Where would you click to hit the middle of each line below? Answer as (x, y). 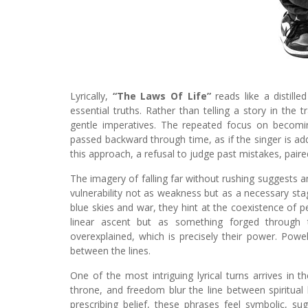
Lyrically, (91, 96)
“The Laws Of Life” (162, 96)
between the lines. (110, 250)
